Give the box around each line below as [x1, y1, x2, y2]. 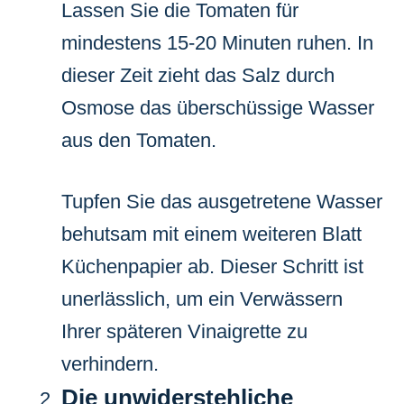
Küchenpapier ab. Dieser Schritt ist [61, 254, 363, 278]
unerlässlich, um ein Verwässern [61, 287, 343, 310]
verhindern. [61, 352, 159, 375]
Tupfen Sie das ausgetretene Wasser [61, 189, 382, 213]
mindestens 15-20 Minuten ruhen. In [61, 31, 373, 54]
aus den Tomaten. [61, 128, 216, 151]
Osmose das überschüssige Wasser [61, 96, 374, 119]
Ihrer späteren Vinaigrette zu [61, 319, 308, 343]
